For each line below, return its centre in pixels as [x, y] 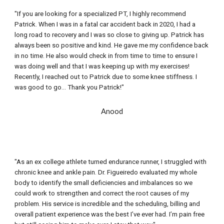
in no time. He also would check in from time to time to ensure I [106, 56]
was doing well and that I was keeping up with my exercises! [102, 66]
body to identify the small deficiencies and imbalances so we [104, 183]
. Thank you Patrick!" [94, 87]
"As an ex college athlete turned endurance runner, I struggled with [111, 162]
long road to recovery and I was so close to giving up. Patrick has [109, 35]
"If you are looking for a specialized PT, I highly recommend [100, 14]
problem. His [33, 204]
